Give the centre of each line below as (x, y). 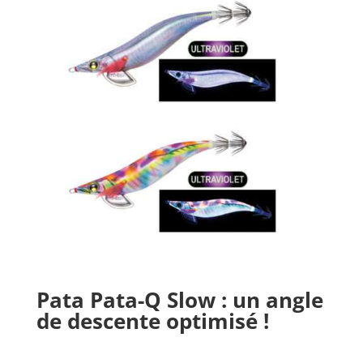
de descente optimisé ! (152, 320)
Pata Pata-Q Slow (126, 299)
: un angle (269, 299)
